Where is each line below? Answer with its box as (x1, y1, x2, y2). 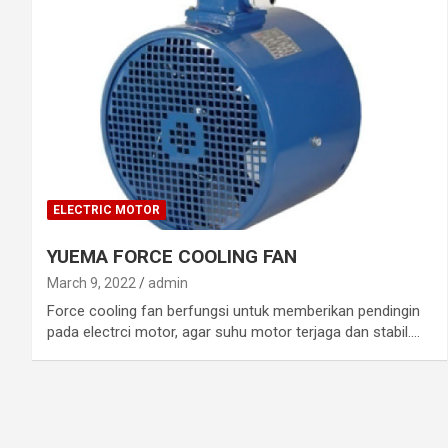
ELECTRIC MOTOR (53, 202, 160, 217)
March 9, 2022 (47, 274, 136, 291)
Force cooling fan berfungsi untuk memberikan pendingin (47, 301, 420, 320)
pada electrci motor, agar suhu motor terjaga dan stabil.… (47, 322, 420, 341)
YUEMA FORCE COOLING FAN (47, 244, 297, 268)
